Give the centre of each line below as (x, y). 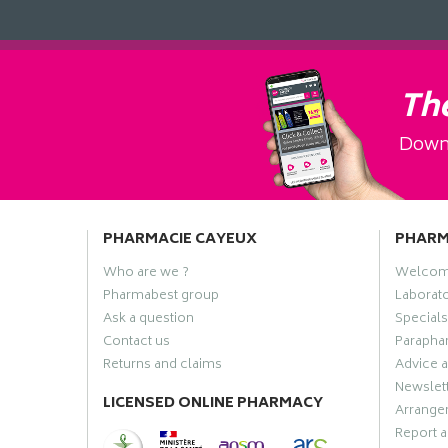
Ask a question (148, 319)
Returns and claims (162, 365)
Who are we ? (146, 273)
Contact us (136, 342)
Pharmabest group (161, 296)
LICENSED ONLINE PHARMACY (213, 403)
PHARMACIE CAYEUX (180, 239)
